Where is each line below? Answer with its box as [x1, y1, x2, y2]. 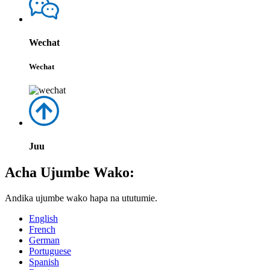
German [29, 235, 60, 246]
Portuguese [29, 246, 71, 257]
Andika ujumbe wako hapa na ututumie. [5, 193, 157, 204]
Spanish [29, 257, 59, 268]
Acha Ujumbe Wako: [5, 165, 134, 181]
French [29, 224, 55, 235]
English [29, 213, 58, 224]
